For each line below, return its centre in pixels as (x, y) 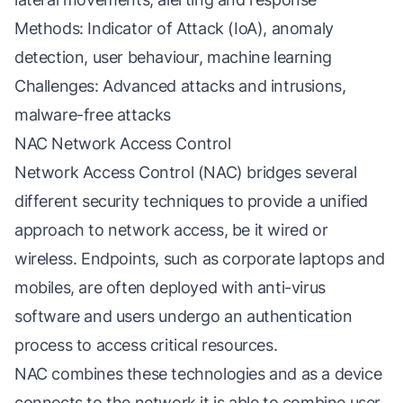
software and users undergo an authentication (184, 316)
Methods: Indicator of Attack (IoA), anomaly (174, 28)
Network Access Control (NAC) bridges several (186, 172)
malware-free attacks (93, 115)
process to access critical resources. (146, 345)
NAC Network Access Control (123, 143)
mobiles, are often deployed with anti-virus (170, 287)
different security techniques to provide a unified (192, 201)
